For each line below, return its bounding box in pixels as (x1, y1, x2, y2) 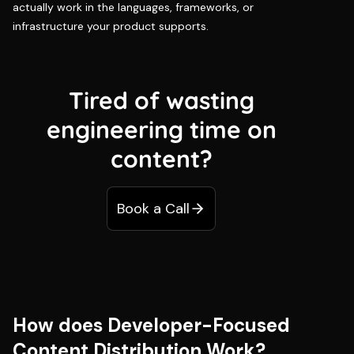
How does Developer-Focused (13, 312, 290, 337)
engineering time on (46, 114, 277, 145)
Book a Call (117, 198, 190, 218)
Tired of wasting (68, 85, 254, 115)
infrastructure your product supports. (13, 18, 209, 33)
